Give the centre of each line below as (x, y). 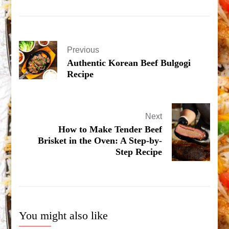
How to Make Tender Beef (110, 130)
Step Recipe (139, 152)
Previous (83, 50)
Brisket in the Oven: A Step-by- (100, 141)
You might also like (64, 216)
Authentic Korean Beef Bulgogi (129, 63)
